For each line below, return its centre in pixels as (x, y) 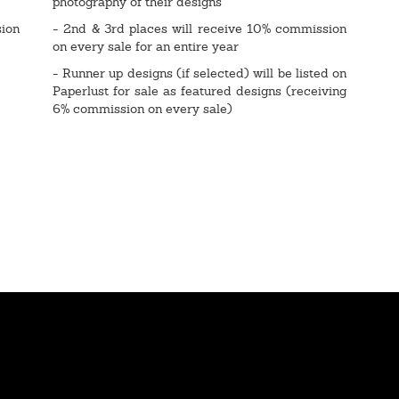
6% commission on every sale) (142, 108)
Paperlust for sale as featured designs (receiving (199, 90)
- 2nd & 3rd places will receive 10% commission (199, 28)
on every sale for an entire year (147, 46)
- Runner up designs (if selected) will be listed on (199, 73)
